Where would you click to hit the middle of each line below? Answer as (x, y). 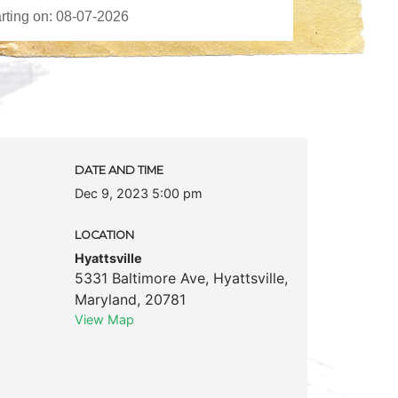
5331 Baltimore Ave (139, 278)
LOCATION (104, 235)
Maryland (105, 299)
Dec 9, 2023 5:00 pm (138, 193)
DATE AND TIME (119, 170)
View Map (104, 319)
